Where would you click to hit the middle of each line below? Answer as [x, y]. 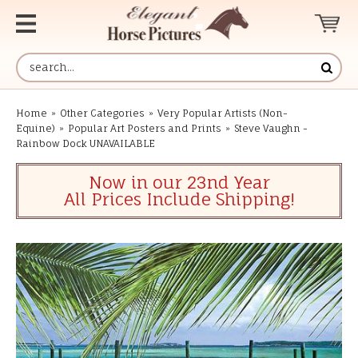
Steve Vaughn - [271, 128]
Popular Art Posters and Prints [145, 128]
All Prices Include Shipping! [179, 199]
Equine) [36, 128]
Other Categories [102, 113]
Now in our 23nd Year [179, 182]
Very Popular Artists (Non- [223, 113]
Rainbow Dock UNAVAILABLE [86, 143]
